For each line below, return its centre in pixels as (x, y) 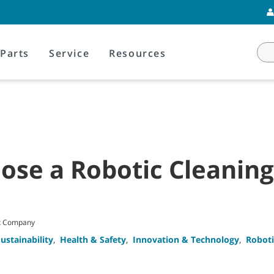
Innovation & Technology (186, 239)
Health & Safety (93, 239)
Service (69, 53)
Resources (138, 53)
